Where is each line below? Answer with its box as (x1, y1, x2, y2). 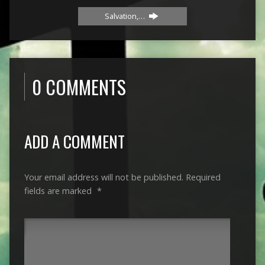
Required (185, 172, 221, 183)
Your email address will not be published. (24, 172, 183, 183)
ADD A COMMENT (24, 129, 125, 154)
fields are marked (24, 185, 94, 197)
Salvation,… (104, 11, 147, 22)
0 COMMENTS (31, 73, 126, 101)
